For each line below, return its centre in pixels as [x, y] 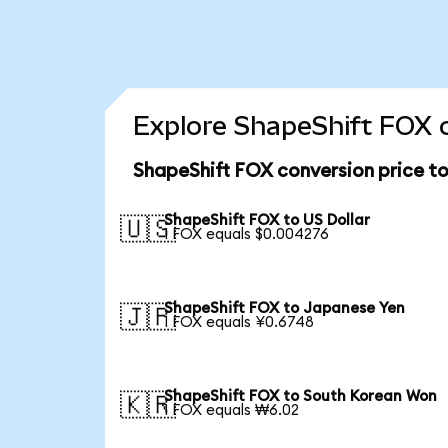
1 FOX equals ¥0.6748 [239, 322]
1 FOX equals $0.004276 [247, 235]
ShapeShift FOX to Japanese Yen [285, 308]
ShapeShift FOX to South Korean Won [301, 396]
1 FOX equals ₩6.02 [232, 410]
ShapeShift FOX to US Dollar [267, 221]
